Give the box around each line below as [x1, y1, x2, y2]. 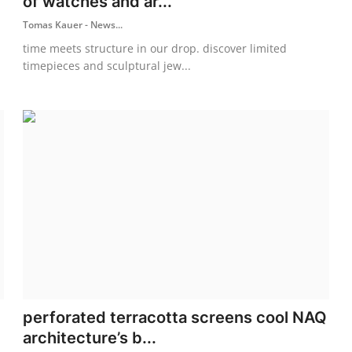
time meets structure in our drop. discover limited [23, 40, 288, 56]
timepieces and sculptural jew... [23, 57, 192, 73]
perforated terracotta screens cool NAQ [23, 307, 328, 327]
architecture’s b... [23, 328, 157, 347]
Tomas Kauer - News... [23, 17, 123, 31]
